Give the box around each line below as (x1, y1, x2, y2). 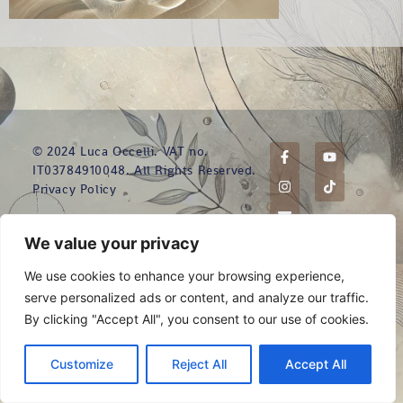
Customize (49, 356, 113, 372)
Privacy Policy (32, 181, 117, 198)
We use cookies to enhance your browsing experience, (24, 268, 345, 283)
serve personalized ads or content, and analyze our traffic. (24, 290, 369, 305)
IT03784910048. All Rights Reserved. (32, 162, 257, 179)
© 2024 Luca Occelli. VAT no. (32, 143, 209, 160)
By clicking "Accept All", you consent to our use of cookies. (24, 311, 369, 327)
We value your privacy (24, 234, 200, 253)
